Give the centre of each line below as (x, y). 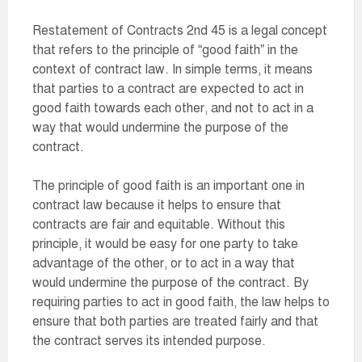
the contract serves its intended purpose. (149, 341)
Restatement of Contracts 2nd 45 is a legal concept (180, 31)
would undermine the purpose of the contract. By (170, 283)
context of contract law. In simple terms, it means (173, 69)
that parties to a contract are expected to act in (168, 89)
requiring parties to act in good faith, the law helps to (181, 302)
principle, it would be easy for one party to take (165, 244)
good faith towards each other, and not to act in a (173, 108)
